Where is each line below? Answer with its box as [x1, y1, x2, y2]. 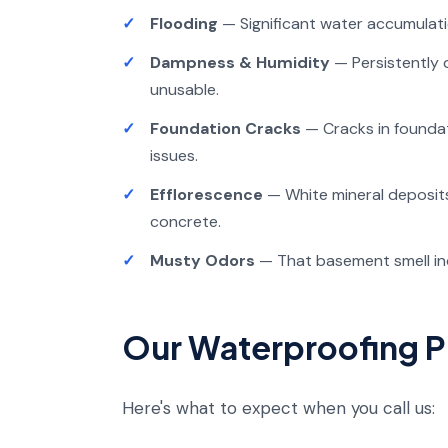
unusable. [150, 79, 219, 100]
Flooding [150, 13, 218, 34]
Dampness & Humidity [150, 52, 330, 73]
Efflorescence [150, 184, 263, 205]
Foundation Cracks [150, 118, 301, 139]
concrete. [150, 211, 221, 232]
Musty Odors [150, 250, 255, 271]
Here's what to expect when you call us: [122, 397, 435, 419]
